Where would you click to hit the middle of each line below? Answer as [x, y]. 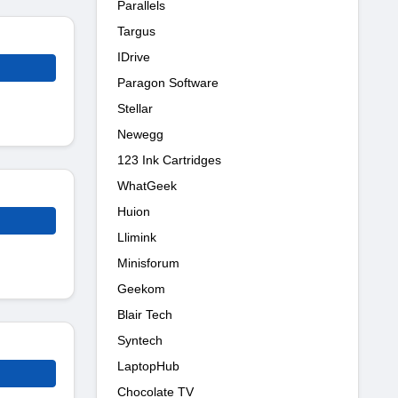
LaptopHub [148, 366]
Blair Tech [145, 314]
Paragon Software [168, 82]
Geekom [141, 288]
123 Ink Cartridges [169, 159]
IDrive [134, 56]
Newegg [140, 134]
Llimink [137, 237]
